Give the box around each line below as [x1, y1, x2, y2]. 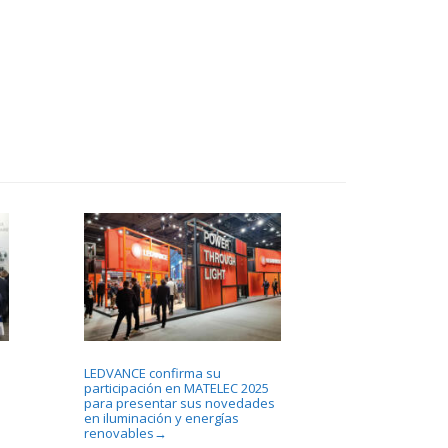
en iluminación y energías [83, 408, 239, 427]
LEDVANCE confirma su [83, 363, 221, 382]
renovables [83, 423, 154, 442]
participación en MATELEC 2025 [83, 378, 269, 397]
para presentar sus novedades [83, 393, 275, 412]
